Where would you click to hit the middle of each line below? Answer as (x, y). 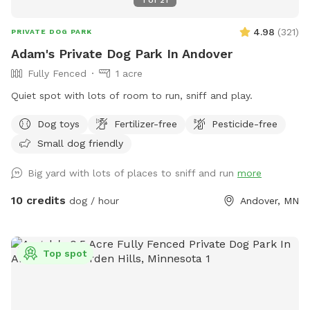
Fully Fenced (57, 73)
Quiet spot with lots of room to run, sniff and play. (132, 95)
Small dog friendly (80, 143)
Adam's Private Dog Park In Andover (122, 53)
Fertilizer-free (146, 124)
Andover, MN (270, 200)
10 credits (38, 200)
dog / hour (92, 200)
